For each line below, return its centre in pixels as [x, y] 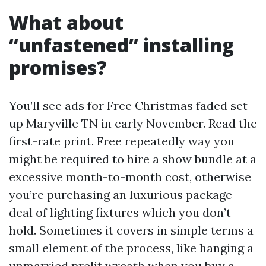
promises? [58, 67]
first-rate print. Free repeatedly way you [122, 141]
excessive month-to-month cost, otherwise [130, 177]
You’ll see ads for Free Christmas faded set [128, 105]
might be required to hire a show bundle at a [133, 159]
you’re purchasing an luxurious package [121, 194]
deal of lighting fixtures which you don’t [120, 212]
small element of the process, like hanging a [131, 248]
